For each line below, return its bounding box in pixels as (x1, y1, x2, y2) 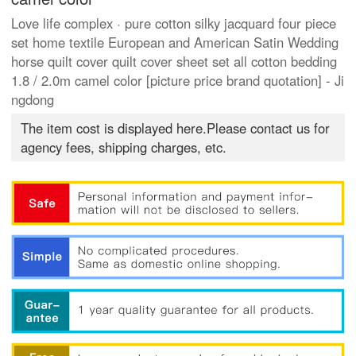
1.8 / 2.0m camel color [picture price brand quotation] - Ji (11, 71, 345, 91)
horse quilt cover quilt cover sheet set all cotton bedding (11, 52, 338, 72)
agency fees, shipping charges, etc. (21, 137, 227, 157)
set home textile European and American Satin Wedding (11, 33, 339, 52)
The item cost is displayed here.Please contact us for (21, 118, 331, 138)
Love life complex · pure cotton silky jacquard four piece (11, 14, 337, 33)
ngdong (11, 90, 55, 110)
